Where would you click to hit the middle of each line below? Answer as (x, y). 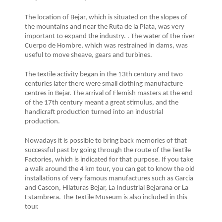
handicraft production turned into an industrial (94, 112)
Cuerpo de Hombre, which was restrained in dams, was (106, 46)
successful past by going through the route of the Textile (108, 151)
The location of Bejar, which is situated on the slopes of (106, 18)
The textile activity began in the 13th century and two (104, 75)
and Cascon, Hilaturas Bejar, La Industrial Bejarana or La (107, 188)
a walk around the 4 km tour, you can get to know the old (110, 169)
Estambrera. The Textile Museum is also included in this (106, 198)
